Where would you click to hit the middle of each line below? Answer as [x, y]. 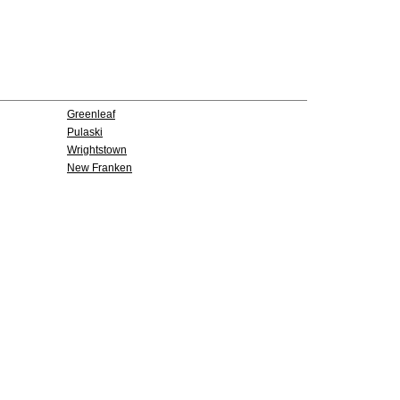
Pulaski [85, 132]
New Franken [100, 168]
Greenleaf [91, 114]
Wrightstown [97, 150]
